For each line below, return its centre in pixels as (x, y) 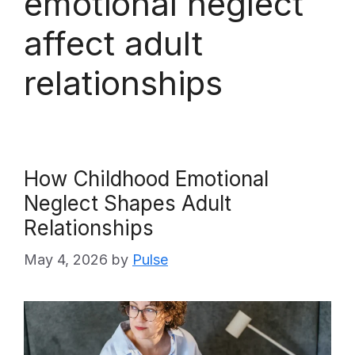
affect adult (113, 43)
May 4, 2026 (66, 260)
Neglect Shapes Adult (128, 203)
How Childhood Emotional (146, 179)
